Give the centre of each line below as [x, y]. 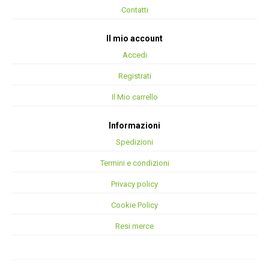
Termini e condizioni [134, 163]
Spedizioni [134, 142]
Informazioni [134, 126]
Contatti [134, 10]
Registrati [134, 76]
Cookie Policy [134, 205]
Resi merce [134, 226]
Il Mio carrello [134, 97]
